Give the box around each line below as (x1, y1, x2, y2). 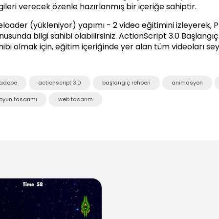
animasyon (171, 78, 203, 87)
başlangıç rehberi (102, 78, 151, 87)
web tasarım (58, 95, 93, 103)
